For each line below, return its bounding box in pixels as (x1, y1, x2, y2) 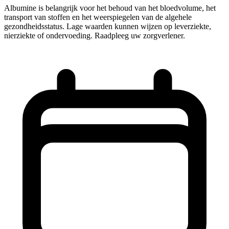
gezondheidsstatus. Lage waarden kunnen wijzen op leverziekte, (4, 21, 211, 31)
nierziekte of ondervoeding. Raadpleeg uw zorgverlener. (4, 31, 185, 40)
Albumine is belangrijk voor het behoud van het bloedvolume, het (4, 3, 216, 12)
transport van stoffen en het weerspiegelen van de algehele (4, 12, 192, 21)
